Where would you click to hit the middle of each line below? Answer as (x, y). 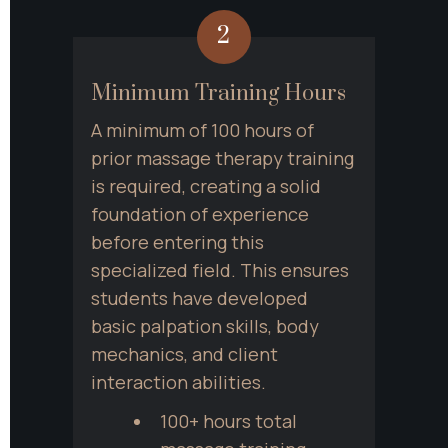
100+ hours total (228, 421)
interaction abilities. (178, 382)
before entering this (177, 242)
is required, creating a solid (206, 186)
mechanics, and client (184, 354)
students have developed (199, 298)
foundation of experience (200, 214)
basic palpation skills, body (205, 326)
